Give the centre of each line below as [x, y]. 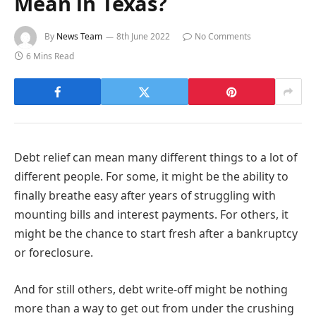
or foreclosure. [54, 253]
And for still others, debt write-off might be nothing [151, 289]
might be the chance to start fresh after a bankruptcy [156, 234]
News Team [79, 37]
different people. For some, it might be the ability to [151, 177]
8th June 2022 [143, 37]
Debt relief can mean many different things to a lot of [156, 158]
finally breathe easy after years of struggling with [145, 196]
